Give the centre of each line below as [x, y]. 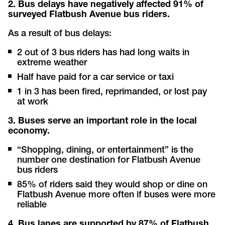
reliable [32, 205]
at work [33, 102]
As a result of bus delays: [60, 34]
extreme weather [52, 63]
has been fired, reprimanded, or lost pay [125, 92]
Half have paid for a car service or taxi [96, 78]
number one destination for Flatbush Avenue [109, 160]
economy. [29, 131]
